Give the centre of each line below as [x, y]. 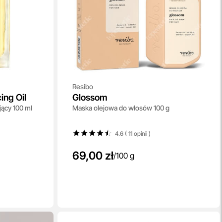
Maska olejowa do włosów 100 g [121, 108]
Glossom [90, 97]
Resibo [83, 86]
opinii [139, 134]
